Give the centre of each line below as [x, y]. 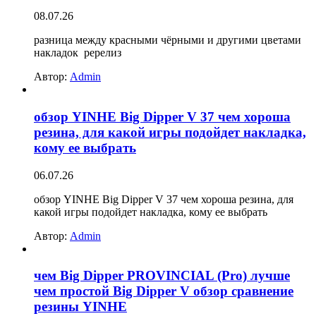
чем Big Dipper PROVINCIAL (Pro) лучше [162, 276]
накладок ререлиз [78, 53]
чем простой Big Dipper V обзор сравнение [164, 291]
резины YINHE [80, 307]
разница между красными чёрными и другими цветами [168, 40]
